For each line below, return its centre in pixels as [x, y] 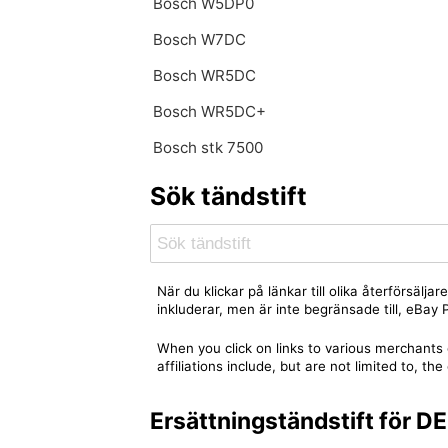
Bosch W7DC [200, 39]
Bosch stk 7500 [208, 148]
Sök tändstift [228, 196]
